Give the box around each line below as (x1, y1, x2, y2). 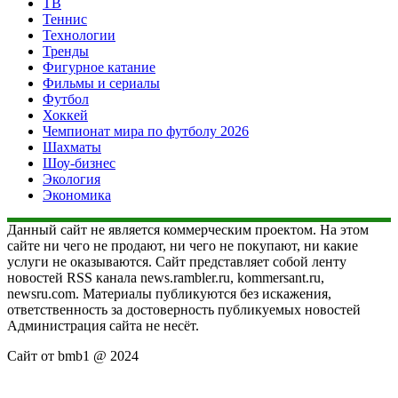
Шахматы (43, 139, 101, 155)
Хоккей (43, 107, 88, 123)
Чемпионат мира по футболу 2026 (43, 123, 249, 139)
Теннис (43, 11, 87, 27)
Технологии (43, 27, 115, 43)
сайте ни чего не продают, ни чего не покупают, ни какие (7, 237, 358, 253)
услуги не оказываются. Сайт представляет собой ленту (7, 253, 346, 269)
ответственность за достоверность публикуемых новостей (7, 301, 361, 317)
